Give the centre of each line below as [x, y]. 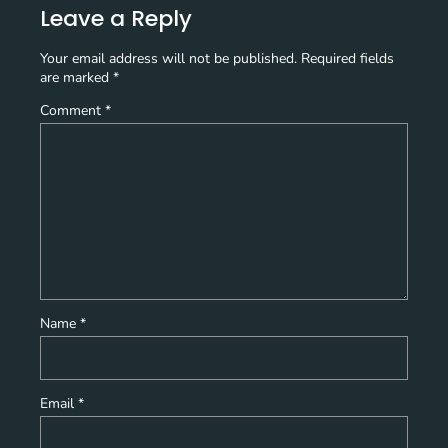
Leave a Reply [116, 18]
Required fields [347, 58]
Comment [72, 110]
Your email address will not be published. [168, 58]
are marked [76, 77]
